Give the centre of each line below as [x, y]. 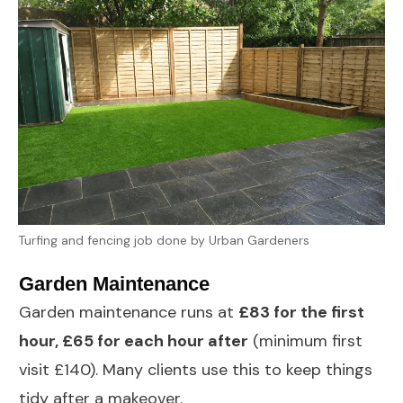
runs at [207, 313]
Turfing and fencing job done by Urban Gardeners [164, 241]
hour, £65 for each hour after [134, 341]
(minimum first [305, 341]
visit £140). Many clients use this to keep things [196, 370]
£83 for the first [301, 313]
